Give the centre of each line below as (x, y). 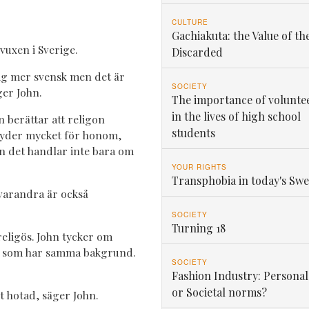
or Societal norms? (219, 292)
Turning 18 (198, 228)
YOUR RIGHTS (199, 167)
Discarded (197, 52)
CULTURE (190, 22)
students (193, 132)
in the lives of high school (236, 116)
